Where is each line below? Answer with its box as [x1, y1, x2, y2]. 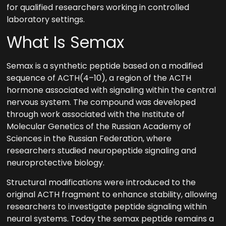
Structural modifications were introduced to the [7, 176, 196, 188]
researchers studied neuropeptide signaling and [7, 145, 197, 157]
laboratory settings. [7, 14, 85, 26]
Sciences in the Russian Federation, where [7, 133, 172, 145]
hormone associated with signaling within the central [7, 84, 216, 96]
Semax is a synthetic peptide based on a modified [7, 60, 203, 72]
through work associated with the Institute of [7, 108, 185, 121]
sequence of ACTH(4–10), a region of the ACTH [7, 72, 192, 84]
